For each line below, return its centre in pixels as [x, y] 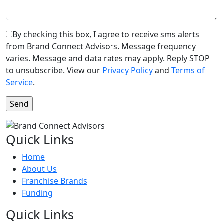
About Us [39, 169]
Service [19, 82]
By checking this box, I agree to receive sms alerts [106, 35]
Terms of [188, 70]
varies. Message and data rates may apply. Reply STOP [108, 58]
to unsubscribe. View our [54, 70]
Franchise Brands [55, 181]
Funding [37, 193]
